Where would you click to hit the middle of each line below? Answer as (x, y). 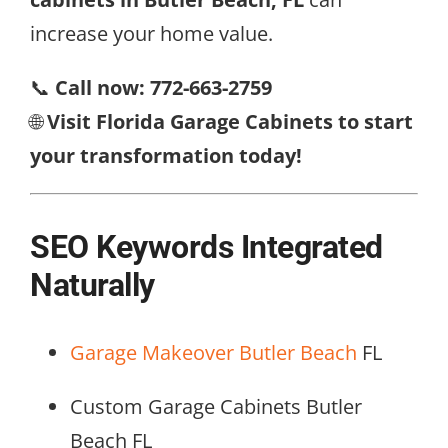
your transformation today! (166, 156)
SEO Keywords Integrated (206, 246)
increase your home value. (151, 34)
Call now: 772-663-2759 (163, 88)
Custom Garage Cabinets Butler (216, 406)
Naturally (92, 284)
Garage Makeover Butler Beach (213, 352)
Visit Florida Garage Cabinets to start (230, 122)
